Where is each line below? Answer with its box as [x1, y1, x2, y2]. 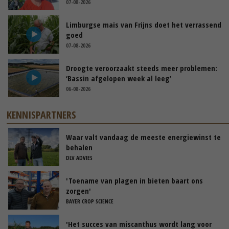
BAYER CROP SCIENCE [66, 197, 113, 205]
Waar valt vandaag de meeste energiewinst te [66, 131, 221, 142]
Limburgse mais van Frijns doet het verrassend [66, 19, 221, 30]
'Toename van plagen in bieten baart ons [66, 175, 203, 186]
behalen [66, 142, 93, 152]
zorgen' [66, 185, 91, 196]
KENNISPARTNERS [7, 107, 77, 122]
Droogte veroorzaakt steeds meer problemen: [66, 62, 217, 73]
